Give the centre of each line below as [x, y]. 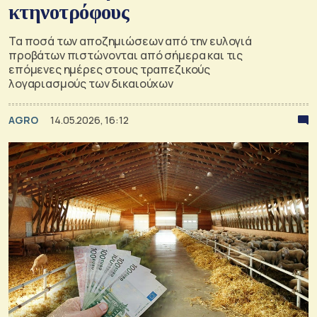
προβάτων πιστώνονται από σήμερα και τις [126, 55]
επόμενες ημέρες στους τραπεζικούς [110, 69]
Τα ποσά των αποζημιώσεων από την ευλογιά [131, 41]
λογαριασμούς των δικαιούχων [91, 83]
